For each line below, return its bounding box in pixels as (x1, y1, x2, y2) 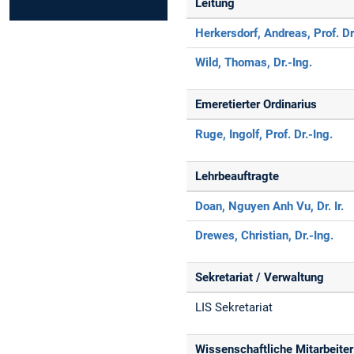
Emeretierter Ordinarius (195, 96, 318, 111)
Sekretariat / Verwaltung (195, 269, 325, 284)
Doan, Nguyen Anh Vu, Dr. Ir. (195, 198, 345, 213)
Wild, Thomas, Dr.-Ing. (195, 55, 313, 70)
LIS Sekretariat (195, 299, 273, 314)
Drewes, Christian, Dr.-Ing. (195, 228, 334, 243)
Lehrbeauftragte (195, 168, 280, 183)
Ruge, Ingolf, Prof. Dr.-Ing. (195, 126, 333, 141)
